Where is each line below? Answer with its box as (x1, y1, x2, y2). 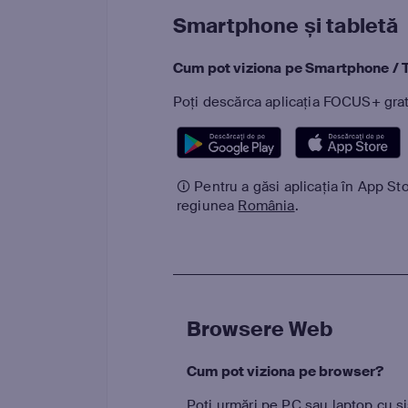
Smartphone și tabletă (173, 12, 399, 39)
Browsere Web (187, 315, 332, 342)
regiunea (177, 196, 239, 215)
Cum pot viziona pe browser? (187, 362, 384, 381)
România (238, 196, 295, 215)
